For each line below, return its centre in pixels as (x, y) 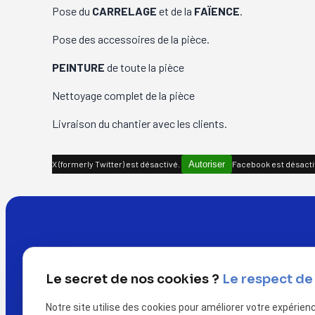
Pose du (72, 11)
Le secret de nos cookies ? (134, 279)
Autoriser (207, 164)
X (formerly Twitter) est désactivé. (117, 163)
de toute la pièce (145, 67)
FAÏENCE (217, 11)
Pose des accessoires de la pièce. (131, 39)
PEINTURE (79, 67)
